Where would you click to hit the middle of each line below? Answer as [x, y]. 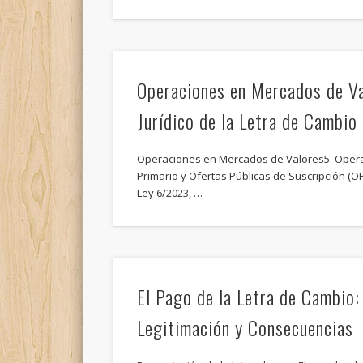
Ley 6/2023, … [169, 193]
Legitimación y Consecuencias [245, 328]
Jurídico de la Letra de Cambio [247, 121]
